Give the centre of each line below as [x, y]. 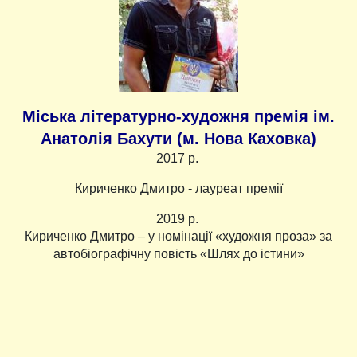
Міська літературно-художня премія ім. [178, 117]
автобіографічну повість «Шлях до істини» [178, 254]
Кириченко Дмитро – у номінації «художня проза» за [178, 237]
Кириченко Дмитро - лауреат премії [178, 189]
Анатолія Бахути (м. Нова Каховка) [178, 139]
